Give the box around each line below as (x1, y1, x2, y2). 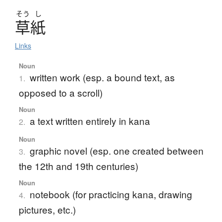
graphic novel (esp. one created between (29, 144, 204, 158)
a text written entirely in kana (29, 114, 150, 128)
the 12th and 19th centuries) (18, 159, 138, 173)
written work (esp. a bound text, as (29, 70, 175, 84)
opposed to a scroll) (18, 86, 103, 100)
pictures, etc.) (18, 203, 76, 217)
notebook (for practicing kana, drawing (29, 187, 192, 201)
